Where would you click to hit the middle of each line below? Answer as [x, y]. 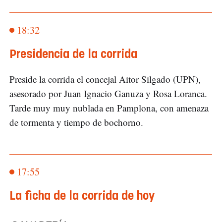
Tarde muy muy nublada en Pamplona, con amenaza [109, 108]
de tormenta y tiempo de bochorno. [78, 122]
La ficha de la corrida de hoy [82, 196]
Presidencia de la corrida [73, 55]
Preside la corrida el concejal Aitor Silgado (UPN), [105, 79]
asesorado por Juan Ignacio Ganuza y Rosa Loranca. [108, 94]
